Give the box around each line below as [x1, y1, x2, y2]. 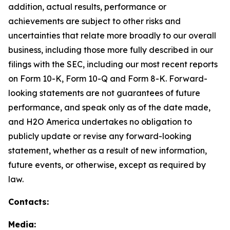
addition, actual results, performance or [8, 1, 166, 12]
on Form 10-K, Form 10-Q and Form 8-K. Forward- [8, 73, 207, 84]
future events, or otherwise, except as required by [8, 159, 206, 170]
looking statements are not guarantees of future [8, 87, 200, 98]
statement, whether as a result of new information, [8, 145, 207, 156]
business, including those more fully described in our [8, 44, 213, 55]
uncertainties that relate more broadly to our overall [8, 30, 216, 41]
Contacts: [8, 196, 49, 207]
